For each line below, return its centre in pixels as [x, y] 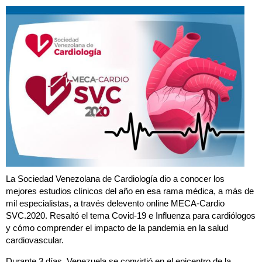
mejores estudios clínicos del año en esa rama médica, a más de [130, 191]
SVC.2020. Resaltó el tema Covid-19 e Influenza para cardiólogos [131, 216]
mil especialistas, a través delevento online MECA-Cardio [115, 204]
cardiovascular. [35, 240]
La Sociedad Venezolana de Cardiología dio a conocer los [115, 179]
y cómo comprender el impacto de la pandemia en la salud [117, 228]
